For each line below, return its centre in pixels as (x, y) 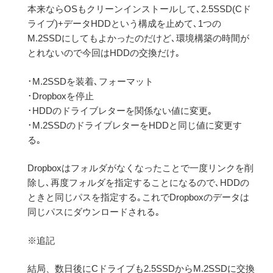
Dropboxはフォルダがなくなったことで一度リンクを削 (140, 168)
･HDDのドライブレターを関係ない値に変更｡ (120, 110)
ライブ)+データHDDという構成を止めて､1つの (124, 24)
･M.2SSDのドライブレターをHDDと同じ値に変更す (135, 125)
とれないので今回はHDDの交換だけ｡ (104, 53)
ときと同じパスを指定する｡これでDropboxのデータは (138, 197)
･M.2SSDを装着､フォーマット (90, 81)
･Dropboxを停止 (61, 96)
